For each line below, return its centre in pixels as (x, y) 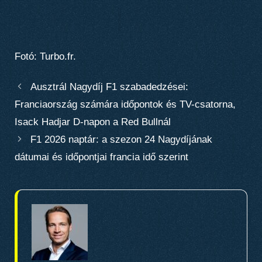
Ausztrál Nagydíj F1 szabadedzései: (110, 87)
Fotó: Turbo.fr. (45, 56)
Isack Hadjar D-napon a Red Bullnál (93, 122)
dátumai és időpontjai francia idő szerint (101, 157)
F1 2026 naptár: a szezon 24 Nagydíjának (122, 140)
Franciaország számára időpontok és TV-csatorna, (125, 105)
